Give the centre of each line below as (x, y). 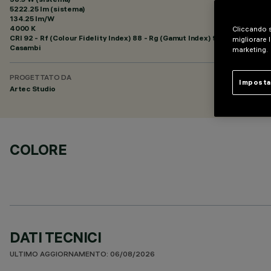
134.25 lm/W (32, 18)
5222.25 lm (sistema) (48, 9)
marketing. (251, 50)
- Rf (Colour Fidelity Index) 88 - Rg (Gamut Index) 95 (127, 38)
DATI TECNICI (56, 237)
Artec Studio (33, 89)
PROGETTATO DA (41, 78)
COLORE (38, 149)
